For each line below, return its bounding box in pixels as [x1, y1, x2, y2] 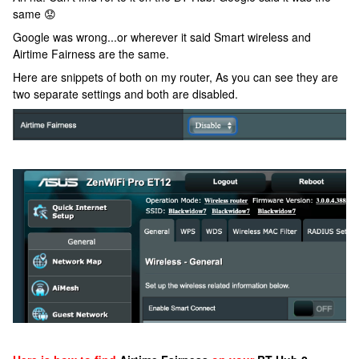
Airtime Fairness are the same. [13, 46, 169, 62]
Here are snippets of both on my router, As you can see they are [13, 69, 338, 85]
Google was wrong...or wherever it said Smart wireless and [13, 29, 311, 45]
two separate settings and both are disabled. [13, 86, 238, 102]
